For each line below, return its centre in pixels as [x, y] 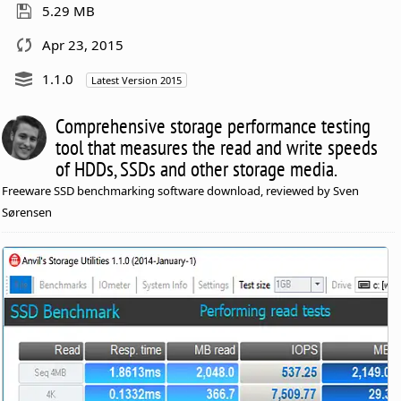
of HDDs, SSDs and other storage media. [197, 168]
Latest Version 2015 [137, 80]
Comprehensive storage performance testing [213, 125]
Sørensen [27, 212]
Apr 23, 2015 [83, 44]
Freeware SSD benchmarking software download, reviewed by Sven [181, 190]
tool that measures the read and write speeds [217, 147]
